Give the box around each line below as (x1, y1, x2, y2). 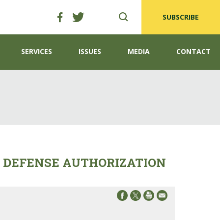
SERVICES (21, 47, 52, 56)
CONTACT (176, 47, 211, 56)
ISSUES (79, 47, 101, 56)
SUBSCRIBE (163, 12, 199, 22)
